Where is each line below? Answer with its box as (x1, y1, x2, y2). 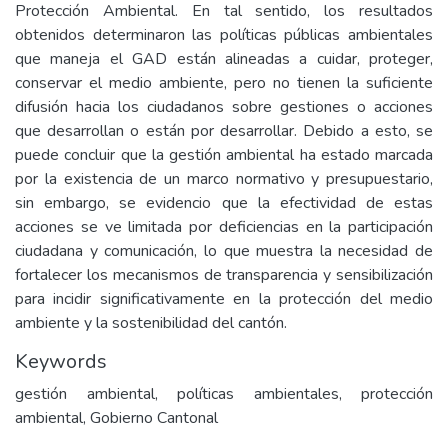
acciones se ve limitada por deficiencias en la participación (15, 216, 433, 238)
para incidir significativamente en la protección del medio (15, 288, 433, 310)
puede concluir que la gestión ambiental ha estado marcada (15, 144, 433, 166)
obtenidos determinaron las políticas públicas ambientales (15, 24, 433, 46)
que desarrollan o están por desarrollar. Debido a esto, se (15, 120, 433, 142)
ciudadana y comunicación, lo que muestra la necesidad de (15, 240, 433, 262)
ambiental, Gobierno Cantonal (15, 407, 218, 429)
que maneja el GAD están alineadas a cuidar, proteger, (15, 48, 433, 70)
